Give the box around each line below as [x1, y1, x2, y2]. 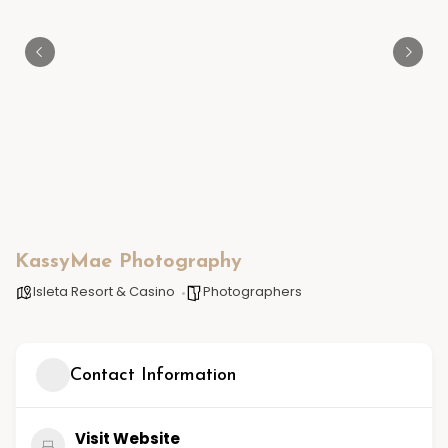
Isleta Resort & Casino [33, 282, 175, 301]
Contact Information [70, 365, 236, 385]
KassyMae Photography [15, 252, 242, 272]
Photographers [203, 282, 302, 301]
